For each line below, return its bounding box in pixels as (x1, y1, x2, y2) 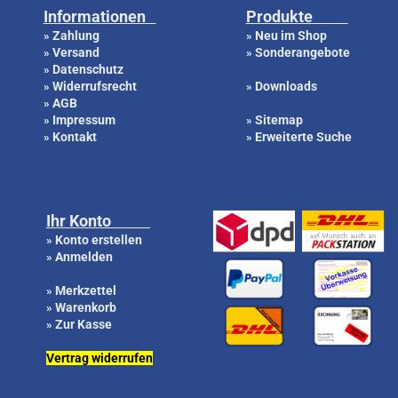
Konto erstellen (55, 233, 142, 247)
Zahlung (52, 28, 99, 43)
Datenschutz (52, 62, 123, 76)
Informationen (43, 7, 156, 26)
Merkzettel (55, 283, 116, 298)
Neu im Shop (254, 28, 327, 43)
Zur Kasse (55, 317, 112, 331)
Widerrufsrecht (52, 79, 137, 93)
